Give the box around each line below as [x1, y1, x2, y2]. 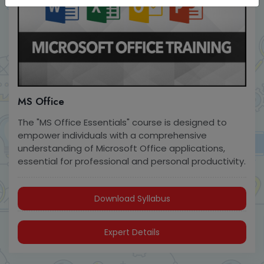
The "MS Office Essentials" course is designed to [18, 115, 227, 128]
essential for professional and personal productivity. [18, 154, 246, 167]
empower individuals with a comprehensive [18, 128, 207, 141]
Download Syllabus [94, 192, 170, 204]
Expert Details [104, 226, 160, 238]
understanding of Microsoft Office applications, [18, 141, 225, 154]
